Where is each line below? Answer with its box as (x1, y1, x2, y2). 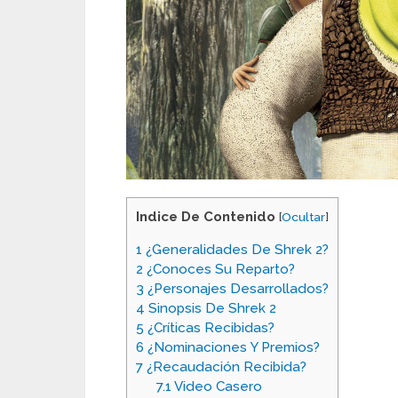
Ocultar (282, 209, 325, 224)
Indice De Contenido (136, 208, 275, 225)
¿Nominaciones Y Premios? (144, 338, 320, 355)
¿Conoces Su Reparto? (143, 260, 295, 277)
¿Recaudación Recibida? (143, 358, 306, 375)
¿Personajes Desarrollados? (144, 280, 329, 297)
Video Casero (171, 378, 262, 394)
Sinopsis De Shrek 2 (145, 299, 276, 316)
